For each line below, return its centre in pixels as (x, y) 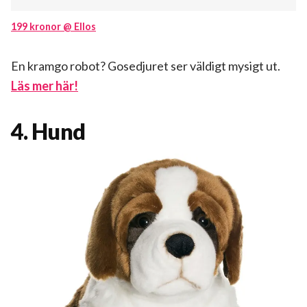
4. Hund (48, 132)
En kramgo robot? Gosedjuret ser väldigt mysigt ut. (146, 66)
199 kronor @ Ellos (53, 27)
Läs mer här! (45, 86)
